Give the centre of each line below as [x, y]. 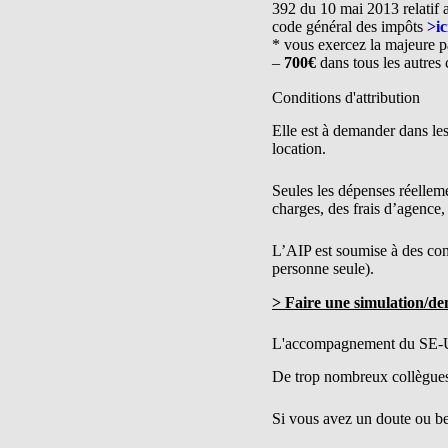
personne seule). [323, 269]
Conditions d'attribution [346, 98]
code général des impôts [349, 27]
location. [299, 149]
